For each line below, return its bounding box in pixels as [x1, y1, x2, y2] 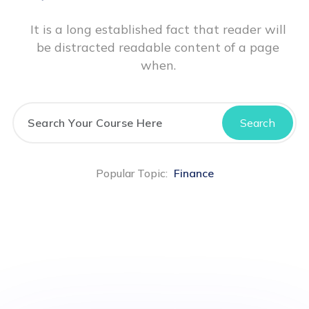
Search [239, 115, 275, 130]
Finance [173, 166, 214, 180]
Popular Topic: [95, 166, 168, 180]
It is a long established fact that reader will [30, 21, 286, 37]
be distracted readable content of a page [37, 39, 279, 55]
